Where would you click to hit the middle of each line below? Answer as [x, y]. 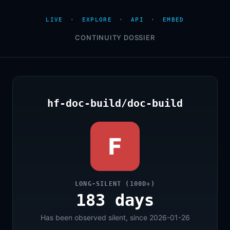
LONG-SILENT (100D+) [115, 184]
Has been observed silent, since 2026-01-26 [115, 217]
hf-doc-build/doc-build [115, 103]
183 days [115, 200]
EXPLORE [97, 20]
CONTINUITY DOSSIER [115, 37]
